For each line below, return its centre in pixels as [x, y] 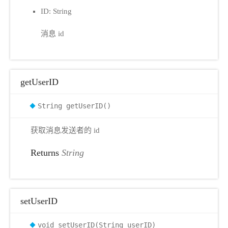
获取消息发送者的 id [65, 130]
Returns [46, 152]
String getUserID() [74, 106]
